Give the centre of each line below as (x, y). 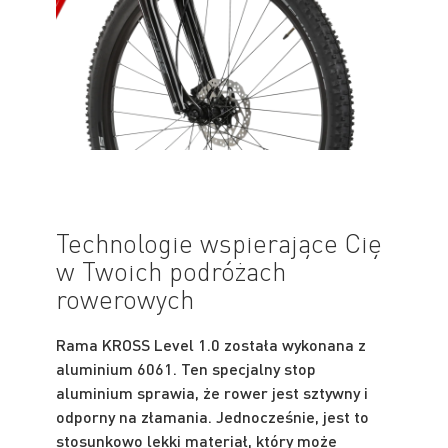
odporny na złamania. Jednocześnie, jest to (212, 416)
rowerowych (125, 298)
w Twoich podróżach (171, 270)
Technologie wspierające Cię (219, 242)
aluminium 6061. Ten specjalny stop (186, 368)
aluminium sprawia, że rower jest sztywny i (212, 392)
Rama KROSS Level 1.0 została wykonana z (211, 344)
